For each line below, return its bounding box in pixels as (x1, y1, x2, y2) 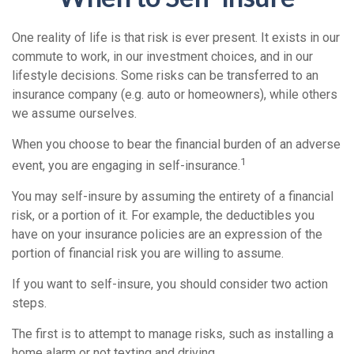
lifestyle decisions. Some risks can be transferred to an (12, 68, 318, 83)
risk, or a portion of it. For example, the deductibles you (12, 208, 314, 224)
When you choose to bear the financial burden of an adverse (12, 137, 341, 152)
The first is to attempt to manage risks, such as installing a (12, 326, 333, 342)
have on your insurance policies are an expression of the (12, 227, 322, 243)
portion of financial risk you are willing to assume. (12, 246, 284, 262)
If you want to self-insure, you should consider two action (12, 277, 328, 292)
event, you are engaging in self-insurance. (12, 158, 240, 174)
